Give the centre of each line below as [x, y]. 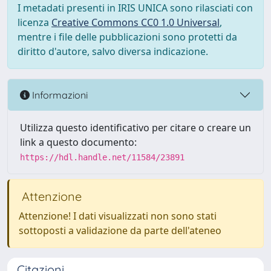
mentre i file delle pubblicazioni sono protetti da [127, 37]
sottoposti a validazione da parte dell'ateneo [120, 230]
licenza [34, 22]
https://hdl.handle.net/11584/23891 [102, 157]
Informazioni [59, 95]
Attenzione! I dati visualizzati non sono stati [118, 216]
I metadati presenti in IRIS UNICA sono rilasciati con [135, 8]
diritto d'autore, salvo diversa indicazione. [113, 51]
